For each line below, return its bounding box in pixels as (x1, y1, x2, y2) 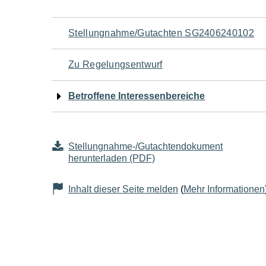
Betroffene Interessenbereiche (68, 91, 205, 101)
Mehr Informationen (183, 184, 265, 194)
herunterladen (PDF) (68, 153, 155, 163)
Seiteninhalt (51, 107, 166, 134)
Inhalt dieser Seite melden (68, 184, 178, 194)
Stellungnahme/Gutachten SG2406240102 (68, 28, 254, 38)
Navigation (51, 18, 156, 45)
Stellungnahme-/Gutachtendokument (68, 141, 223, 151)
